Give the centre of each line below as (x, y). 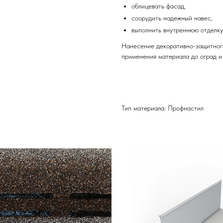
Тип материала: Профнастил (163, 108)
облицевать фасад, (159, 6)
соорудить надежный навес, (172, 18)
